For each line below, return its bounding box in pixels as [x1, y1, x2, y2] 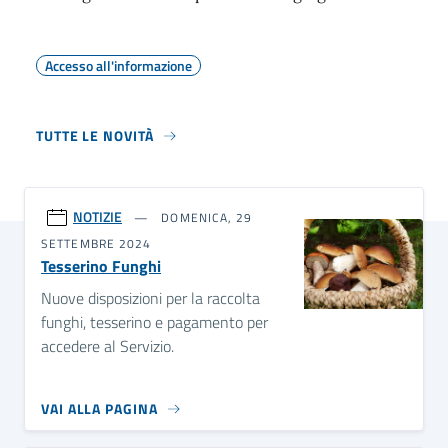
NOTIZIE [73, 206, 122, 227]
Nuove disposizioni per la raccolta [41, 286, 260, 310]
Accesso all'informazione [45, 55, 192, 76]
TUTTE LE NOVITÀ [36, 125, 154, 146]
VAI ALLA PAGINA [41, 398, 158, 419]
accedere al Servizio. [41, 334, 174, 358]
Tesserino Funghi [41, 254, 161, 278]
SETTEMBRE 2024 [41, 234, 152, 253]
